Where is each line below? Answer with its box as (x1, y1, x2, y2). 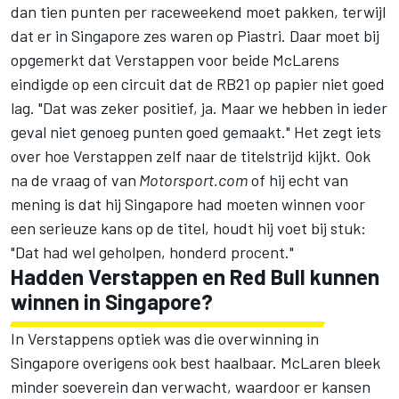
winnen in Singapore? (11, 289, 213, 315)
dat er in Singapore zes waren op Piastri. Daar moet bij (11, 26, 379, 46)
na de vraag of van (11, 170, 136, 191)
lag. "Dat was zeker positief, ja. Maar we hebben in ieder (11, 98, 387, 118)
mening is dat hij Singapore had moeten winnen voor (11, 194, 365, 215)
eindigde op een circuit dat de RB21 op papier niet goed (11, 74, 385, 94)
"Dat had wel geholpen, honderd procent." (11, 242, 294, 263)
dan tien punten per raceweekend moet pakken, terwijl (11, 2, 386, 22)
